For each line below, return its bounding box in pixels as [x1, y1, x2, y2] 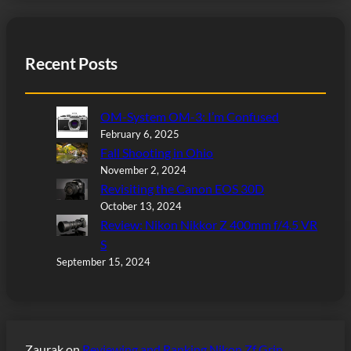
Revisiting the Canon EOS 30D [100, 180, 265, 196]
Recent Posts [25, 53, 118, 74]
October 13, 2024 [100, 199, 183, 212]
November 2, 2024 [100, 163, 187, 176]
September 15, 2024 [56, 255, 150, 268]
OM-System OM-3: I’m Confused [100, 108, 280, 124]
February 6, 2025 [100, 127, 180, 140]
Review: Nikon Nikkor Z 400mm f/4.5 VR [100, 216, 318, 232]
